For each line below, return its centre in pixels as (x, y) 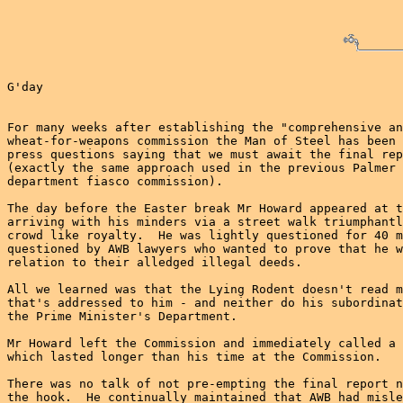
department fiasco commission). (115, 181)
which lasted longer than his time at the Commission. (194, 357)
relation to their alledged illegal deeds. (155, 262)
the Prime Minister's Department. (122, 316)
